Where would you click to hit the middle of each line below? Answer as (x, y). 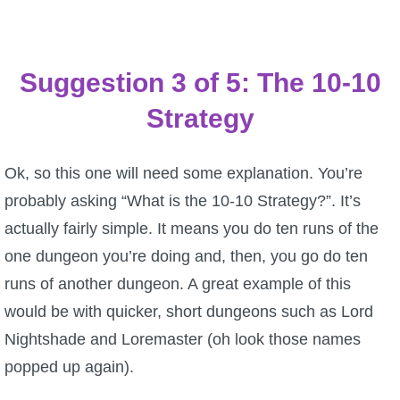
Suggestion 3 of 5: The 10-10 (200, 83)
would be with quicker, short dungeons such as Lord (189, 312)
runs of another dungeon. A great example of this (178, 284)
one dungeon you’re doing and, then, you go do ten (186, 257)
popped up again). (69, 367)
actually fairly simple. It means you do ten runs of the (192, 229)
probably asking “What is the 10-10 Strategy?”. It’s (183, 201)
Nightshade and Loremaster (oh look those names (183, 340)
